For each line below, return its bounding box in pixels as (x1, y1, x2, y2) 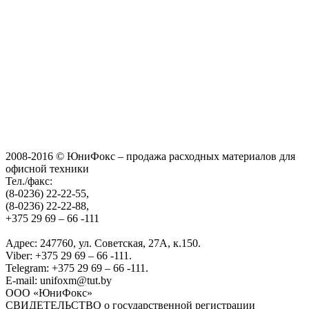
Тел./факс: (6, 175, 52, 187)
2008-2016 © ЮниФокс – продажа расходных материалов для (6, 150, 295, 162)
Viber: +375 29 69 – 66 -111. (6, 249, 132, 261)
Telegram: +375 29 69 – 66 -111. (6, 261, 148, 274)
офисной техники (6, 162, 89, 175)
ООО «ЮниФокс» (6, 286, 92, 299)
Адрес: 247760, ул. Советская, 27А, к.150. (6, 237, 201, 249)
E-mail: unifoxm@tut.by (6, 274, 112, 286)
